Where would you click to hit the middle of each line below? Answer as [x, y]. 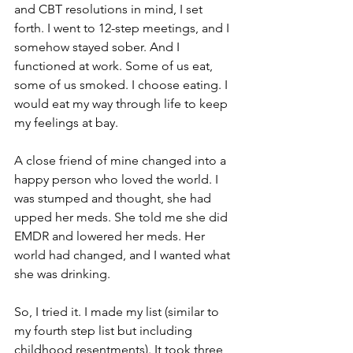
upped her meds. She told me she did [123, 217]
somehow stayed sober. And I [98, 47]
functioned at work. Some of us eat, [115, 66]
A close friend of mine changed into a [122, 160]
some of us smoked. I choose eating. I [123, 85]
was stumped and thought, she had [114, 198]
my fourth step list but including [105, 331]
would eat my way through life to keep [123, 104]
